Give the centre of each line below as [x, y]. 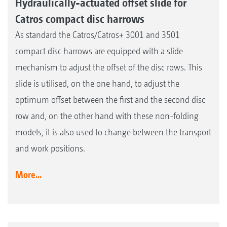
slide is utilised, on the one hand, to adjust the [97, 84]
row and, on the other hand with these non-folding [107, 116]
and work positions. [50, 148]
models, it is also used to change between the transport [113, 132]
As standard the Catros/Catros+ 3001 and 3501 [98, 35]
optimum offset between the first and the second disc [110, 100]
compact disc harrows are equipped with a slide [99, 51]
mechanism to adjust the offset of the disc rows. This [109, 67]
